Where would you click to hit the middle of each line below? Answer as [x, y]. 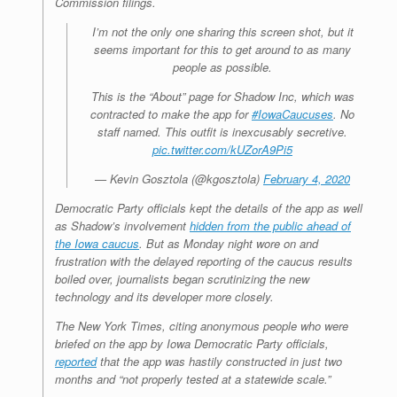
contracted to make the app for [171, 114]
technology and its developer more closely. [164, 297]
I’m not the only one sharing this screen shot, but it [222, 32]
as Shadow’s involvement [122, 226]
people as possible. [222, 67]
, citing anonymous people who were [255, 326]
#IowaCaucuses [292, 114]
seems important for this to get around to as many [222, 50]
